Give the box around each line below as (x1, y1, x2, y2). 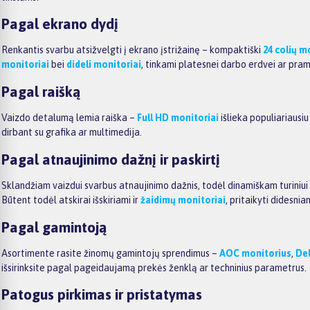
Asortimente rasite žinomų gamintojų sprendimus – (1, 247, 219, 259)
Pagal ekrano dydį (1, 15, 118, 32)
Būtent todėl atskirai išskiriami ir (1, 194, 140, 206)
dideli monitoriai (66, 59, 141, 71)
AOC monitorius (219, 247, 291, 259)
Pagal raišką (1, 82, 80, 100)
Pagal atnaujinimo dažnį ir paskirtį (1, 150, 220, 167)
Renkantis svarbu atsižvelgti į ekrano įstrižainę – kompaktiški (1, 44, 263, 56)
